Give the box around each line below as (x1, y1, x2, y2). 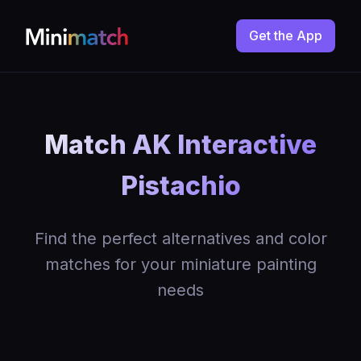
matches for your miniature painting (44, 255, 317, 274)
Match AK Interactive (44, 129, 317, 160)
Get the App (249, 27, 322, 44)
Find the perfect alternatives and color (34, 229, 327, 248)
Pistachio (120, 170, 241, 201)
